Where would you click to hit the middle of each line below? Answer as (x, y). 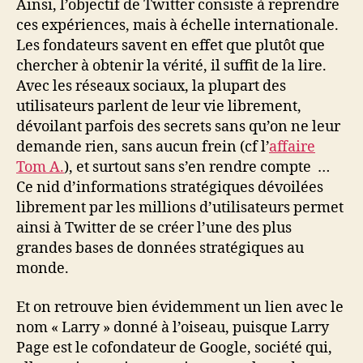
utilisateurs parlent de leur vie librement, (159, 107)
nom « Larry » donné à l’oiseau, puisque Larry (173, 327)
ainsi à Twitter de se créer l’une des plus (154, 228)
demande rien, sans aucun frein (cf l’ (143, 147)
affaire (292, 147)
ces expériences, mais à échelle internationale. (177, 26)
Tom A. (40, 167)
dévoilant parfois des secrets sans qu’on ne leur (178, 127)
